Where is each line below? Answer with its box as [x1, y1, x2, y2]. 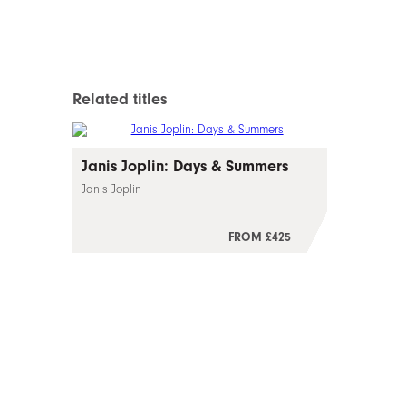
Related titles [72, 90, 168, 108]
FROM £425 [228, 230, 291, 244]
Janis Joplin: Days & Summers [82, 157, 289, 175]
